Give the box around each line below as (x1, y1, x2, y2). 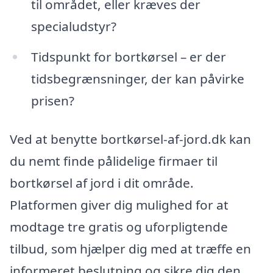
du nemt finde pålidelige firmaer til (10, 152, 218, 170)
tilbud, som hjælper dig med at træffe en (10, 240, 251, 258)
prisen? (30, 91, 74, 109)
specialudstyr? (30, 17, 116, 35)
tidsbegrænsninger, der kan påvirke (30, 69, 244, 87)
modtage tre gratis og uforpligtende (10, 218, 228, 236)
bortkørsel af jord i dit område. (10, 174, 194, 192)
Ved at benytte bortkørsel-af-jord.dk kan (10, 130, 251, 148)
